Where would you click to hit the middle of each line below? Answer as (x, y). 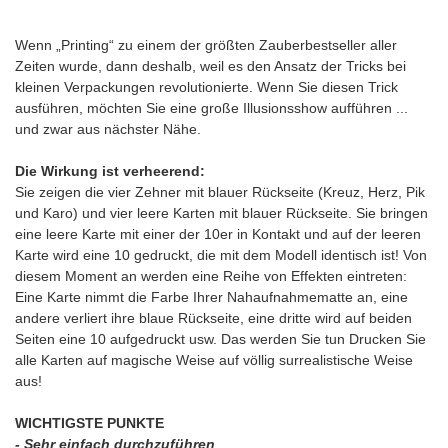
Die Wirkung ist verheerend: (110, 171)
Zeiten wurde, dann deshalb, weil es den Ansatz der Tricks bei (210, 66)
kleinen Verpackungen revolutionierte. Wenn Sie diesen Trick (206, 87)
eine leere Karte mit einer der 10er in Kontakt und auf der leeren (218, 234)
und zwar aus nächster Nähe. (108, 129)
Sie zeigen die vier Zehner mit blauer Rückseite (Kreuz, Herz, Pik (220, 192)
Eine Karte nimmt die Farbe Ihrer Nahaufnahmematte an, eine (211, 297)
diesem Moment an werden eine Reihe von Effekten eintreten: (211, 276)
